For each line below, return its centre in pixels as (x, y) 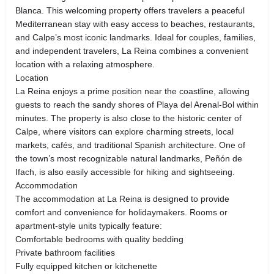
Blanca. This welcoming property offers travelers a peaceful (130, 10)
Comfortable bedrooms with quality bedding (99, 239)
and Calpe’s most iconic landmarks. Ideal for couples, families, (135, 37)
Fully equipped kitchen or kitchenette (86, 266)
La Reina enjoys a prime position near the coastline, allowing (132, 91)
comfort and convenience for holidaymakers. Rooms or (121, 212)
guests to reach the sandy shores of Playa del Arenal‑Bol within (137, 104)
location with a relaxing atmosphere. (85, 64)
